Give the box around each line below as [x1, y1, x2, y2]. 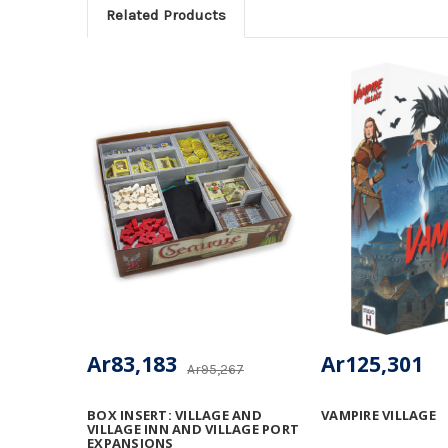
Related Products [105, 5, 226, 24]
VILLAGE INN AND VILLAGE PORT [87, 419, 299, 438]
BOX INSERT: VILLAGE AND [87, 405, 262, 424]
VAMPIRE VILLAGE [321, 405, 436, 424]
